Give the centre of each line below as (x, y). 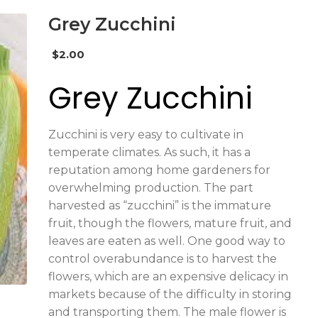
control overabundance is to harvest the (162, 259)
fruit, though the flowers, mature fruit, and (170, 224)
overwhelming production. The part (150, 188)
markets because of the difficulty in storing (170, 295)
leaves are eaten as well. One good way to (166, 241)
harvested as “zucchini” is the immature (159, 206)
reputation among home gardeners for (159, 170)
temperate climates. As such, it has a (149, 153)
